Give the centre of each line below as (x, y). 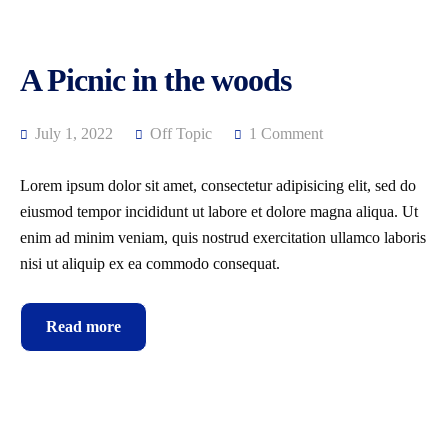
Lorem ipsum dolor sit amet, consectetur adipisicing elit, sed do (218, 185)
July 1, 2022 (72, 133)
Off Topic (181, 133)
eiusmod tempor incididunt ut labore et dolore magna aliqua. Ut (219, 211)
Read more (83, 326)
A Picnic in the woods (155, 80)
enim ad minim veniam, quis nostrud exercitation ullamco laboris (223, 237)
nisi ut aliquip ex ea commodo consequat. (150, 263)
